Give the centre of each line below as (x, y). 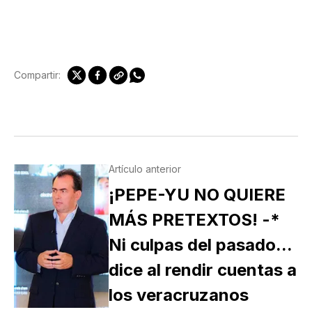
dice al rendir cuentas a (202, 270)
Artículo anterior (145, 169)
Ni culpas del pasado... (200, 244)
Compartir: (37, 75)
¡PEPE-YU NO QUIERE (197, 194)
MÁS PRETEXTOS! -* (194, 219)
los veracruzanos (178, 295)
